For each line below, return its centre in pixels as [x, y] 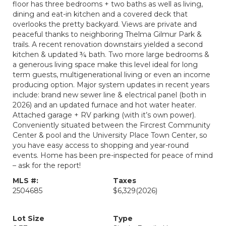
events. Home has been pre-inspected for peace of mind [113, 155]
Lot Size [29, 218]
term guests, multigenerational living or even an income [111, 75]
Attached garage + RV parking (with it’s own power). [104, 115]
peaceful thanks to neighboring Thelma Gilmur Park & [107, 34]
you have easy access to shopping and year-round [101, 145]
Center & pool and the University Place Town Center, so [110, 135]
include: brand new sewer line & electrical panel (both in [109, 95]
